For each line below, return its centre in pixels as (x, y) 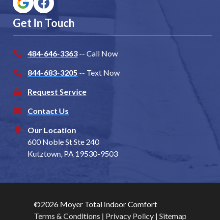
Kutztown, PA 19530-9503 (73, 154)
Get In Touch (44, 23)
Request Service (57, 92)
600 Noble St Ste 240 (63, 142)
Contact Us (48, 111)
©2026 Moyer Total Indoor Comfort (95, 204)
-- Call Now (98, 54)
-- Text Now (99, 73)
